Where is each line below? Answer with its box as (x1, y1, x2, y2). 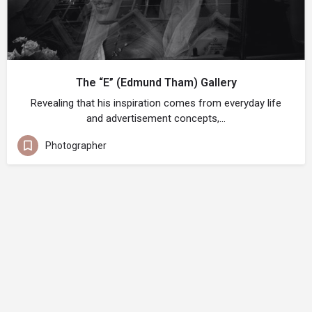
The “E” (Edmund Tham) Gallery (75, 76, 237, 89)
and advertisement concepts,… (86, 112, 226, 125)
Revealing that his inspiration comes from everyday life (31, 97, 281, 109)
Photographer (45, 139, 107, 151)
